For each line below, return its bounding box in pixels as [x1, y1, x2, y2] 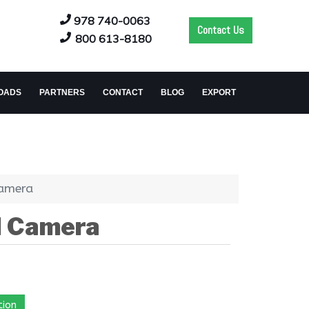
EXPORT [202, 88, 236, 97]
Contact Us [197, 23, 244, 37]
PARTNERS [39, 88, 85, 97]
